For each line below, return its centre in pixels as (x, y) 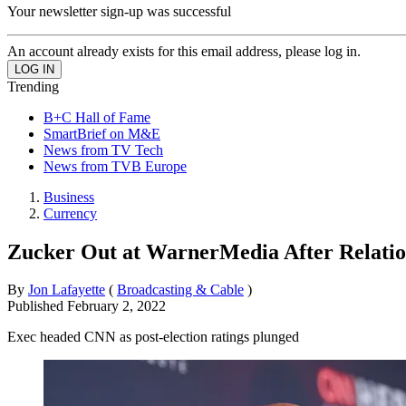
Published (37, 306)
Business (69, 197)
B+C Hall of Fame (97, 117)
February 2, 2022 (116, 306)
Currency (70, 213)
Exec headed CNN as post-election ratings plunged (153, 337)
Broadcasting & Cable (180, 290)
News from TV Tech (103, 150)
